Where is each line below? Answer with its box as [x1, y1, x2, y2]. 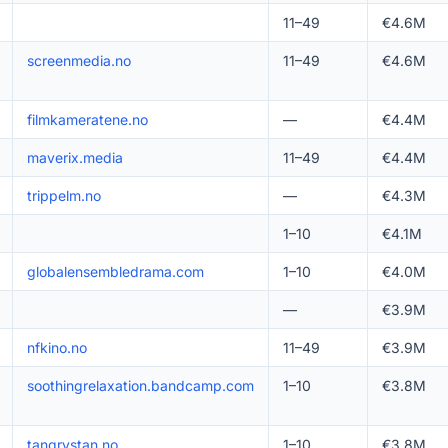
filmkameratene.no [26, 111, 148, 128]
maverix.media [26, 149, 123, 166]
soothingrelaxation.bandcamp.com [26, 377, 254, 394]
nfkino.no [26, 339, 87, 356]
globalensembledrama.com [26, 263, 204, 280]
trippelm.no [26, 187, 101, 204]
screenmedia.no [26, 52, 131, 69]
